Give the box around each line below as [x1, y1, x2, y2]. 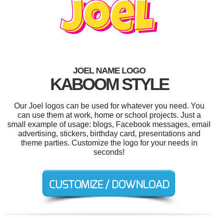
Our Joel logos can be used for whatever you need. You [14, 102, 204, 110]
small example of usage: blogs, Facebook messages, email [7, 120, 211, 128]
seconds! [93, 148, 125, 156]
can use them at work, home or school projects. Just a [17, 111, 201, 119]
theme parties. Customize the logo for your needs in [20, 139, 198, 147]
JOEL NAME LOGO [73, 66, 145, 75]
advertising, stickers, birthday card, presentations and [18, 129, 200, 138]
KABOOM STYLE [50, 74, 168, 93]
